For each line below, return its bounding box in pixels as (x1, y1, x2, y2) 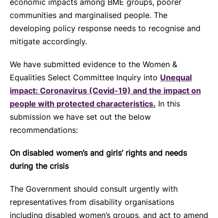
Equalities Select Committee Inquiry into (10, 73, 160, 82)
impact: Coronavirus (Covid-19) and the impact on (10, 86, 201, 95)
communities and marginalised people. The (10, 10, 167, 20)
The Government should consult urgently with (10, 184, 178, 194)
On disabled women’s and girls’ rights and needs (10, 148, 187, 158)
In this (156, 99, 180, 109)
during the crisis (10, 161, 69, 171)
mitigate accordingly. (10, 36, 87, 46)
